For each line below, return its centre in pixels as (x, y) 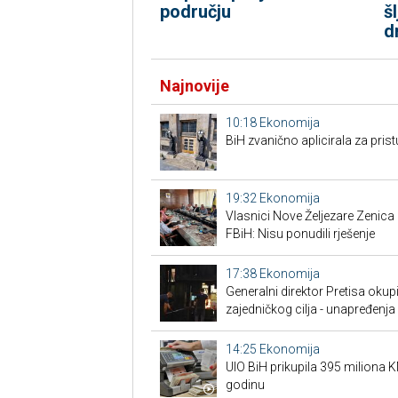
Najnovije (194, 86)
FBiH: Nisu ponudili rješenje (300, 234)
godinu (245, 385)
